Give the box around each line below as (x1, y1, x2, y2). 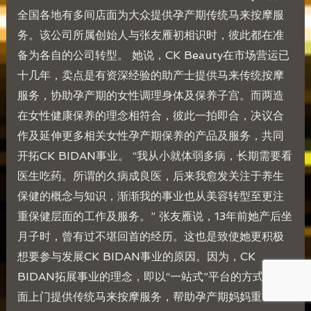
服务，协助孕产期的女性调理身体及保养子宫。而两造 (17, 88, 284, 102)
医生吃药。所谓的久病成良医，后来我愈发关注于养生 (17, 169, 284, 183)
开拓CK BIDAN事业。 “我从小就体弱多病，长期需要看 (17, 149, 292, 162)
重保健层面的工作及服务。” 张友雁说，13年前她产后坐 (17, 209, 292, 223)
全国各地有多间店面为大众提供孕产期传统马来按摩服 (17, 8, 284, 22)
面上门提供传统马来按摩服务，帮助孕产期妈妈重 (17, 289, 262, 303)
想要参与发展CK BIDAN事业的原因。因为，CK (17, 249, 255, 263)
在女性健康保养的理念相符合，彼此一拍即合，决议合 (17, 108, 284, 122)
